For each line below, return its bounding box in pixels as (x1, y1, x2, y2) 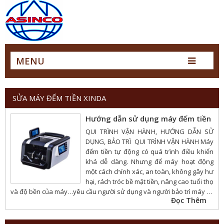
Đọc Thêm (171, 195, 206, 205)
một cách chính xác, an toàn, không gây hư (85, 167, 213, 176)
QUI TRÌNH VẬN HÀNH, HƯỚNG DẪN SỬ (85, 127, 213, 136)
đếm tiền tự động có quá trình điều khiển (85, 147, 213, 156)
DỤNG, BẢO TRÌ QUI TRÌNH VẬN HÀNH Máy (85, 137, 213, 146)
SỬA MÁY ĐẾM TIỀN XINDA (12, 93, 106, 103)
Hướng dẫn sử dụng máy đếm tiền (85, 113, 211, 123)
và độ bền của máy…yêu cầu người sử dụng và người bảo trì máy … (10, 187, 212, 196)
